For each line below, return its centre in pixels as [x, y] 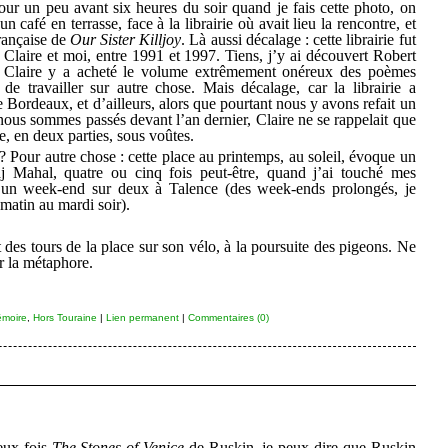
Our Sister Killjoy [125, 39]
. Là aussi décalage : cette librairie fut [298, 39]
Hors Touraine [64, 317]
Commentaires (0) [228, 317]
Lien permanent [142, 317]
